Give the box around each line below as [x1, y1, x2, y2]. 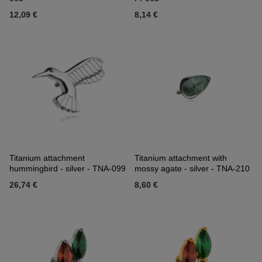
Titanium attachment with [135, 153, 227, 163]
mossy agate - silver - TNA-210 [135, 164, 250, 174]
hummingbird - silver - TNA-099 [9, 164, 126, 174]
